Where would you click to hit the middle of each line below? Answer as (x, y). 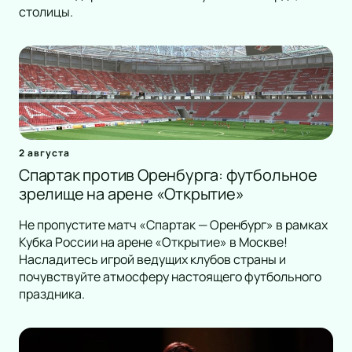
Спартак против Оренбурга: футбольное (168, 175)
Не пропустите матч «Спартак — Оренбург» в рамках (173, 225)
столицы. (46, 12)
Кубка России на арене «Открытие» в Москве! (153, 242)
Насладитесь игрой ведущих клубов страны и (152, 260)
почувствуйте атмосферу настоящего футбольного (170, 277)
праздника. (52, 294)
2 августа (44, 153)
